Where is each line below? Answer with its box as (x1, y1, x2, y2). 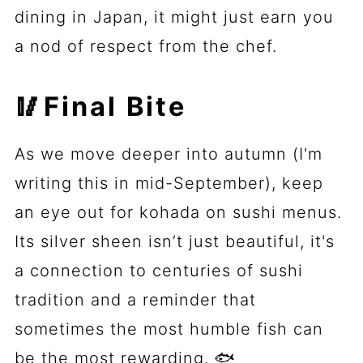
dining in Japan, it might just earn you (14, 6, 334, 27)
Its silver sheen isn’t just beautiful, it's (14, 231, 335, 251)
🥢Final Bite (14, 90, 186, 122)
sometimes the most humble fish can (14, 318, 323, 339)
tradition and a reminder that (14, 289, 256, 310)
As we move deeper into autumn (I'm (14, 143, 322, 164)
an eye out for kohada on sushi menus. (14, 202, 342, 222)
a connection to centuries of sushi (14, 260, 303, 280)
